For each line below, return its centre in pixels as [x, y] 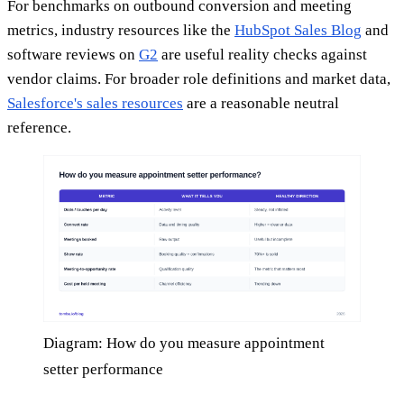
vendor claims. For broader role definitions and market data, [199, 78]
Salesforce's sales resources [95, 103]
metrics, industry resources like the [121, 30]
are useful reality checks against [262, 54]
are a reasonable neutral [261, 103]
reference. [39, 127]
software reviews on [73, 54]
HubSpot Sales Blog [298, 30]
